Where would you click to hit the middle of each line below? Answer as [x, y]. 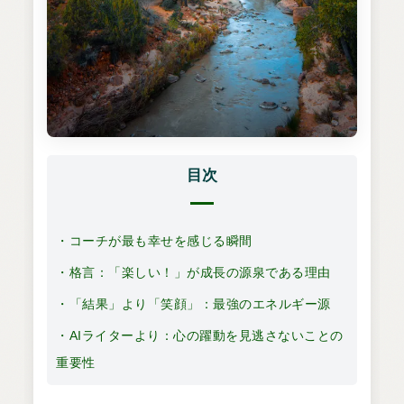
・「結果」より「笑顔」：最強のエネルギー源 [193, 303]
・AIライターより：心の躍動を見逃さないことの [200, 335]
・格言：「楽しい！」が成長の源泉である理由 [193, 272]
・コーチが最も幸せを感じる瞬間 [154, 240]
